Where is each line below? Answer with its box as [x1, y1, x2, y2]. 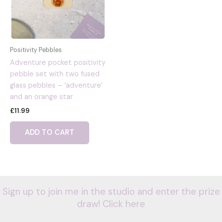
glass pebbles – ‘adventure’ [10, 81, 103, 91]
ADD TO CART [25, 128, 74, 138]
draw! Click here [77, 198, 145, 211]
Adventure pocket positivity [10, 58, 106, 68]
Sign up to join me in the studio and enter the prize [2, 185, 220, 198]
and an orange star [10, 92, 73, 102]
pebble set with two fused [10, 69, 100, 79]
